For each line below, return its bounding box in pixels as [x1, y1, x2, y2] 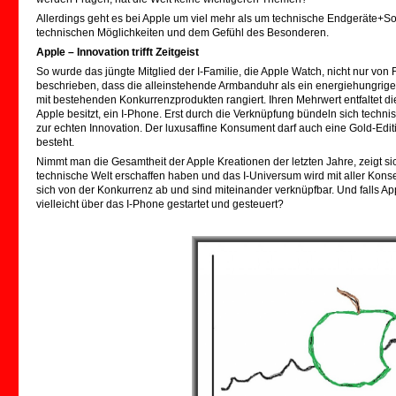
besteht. [36, 136, 74, 148]
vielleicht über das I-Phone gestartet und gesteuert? [36, 198, 284, 210]
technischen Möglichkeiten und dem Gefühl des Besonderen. [36, 27, 329, 39]
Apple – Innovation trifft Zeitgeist [36, 46, 199, 58]
